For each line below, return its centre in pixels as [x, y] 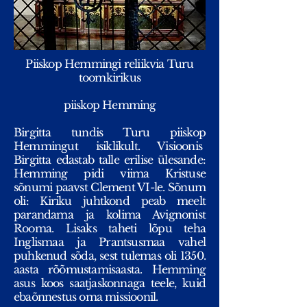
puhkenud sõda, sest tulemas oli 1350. [110, 256]
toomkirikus [110, 77]
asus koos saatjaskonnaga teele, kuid [110, 283]
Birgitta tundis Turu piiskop [110, 132]
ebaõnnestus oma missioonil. [86, 297]
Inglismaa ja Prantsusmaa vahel [110, 242]
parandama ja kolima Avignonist [110, 214]
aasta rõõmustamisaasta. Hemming [110, 269]
